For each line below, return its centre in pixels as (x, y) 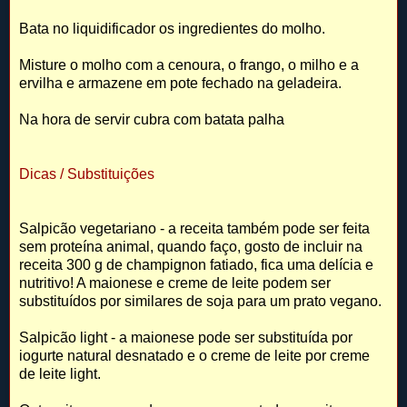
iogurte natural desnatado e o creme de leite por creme (194, 356)
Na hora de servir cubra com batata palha (152, 120)
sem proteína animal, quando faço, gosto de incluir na (191, 247)
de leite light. (60, 374)
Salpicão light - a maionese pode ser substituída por (186, 338)
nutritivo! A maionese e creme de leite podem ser (175, 283)
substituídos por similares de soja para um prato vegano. (200, 302)
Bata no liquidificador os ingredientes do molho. (172, 29)
